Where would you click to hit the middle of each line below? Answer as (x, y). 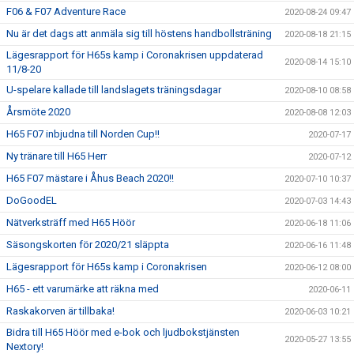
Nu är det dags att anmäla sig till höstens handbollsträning (139, 34)
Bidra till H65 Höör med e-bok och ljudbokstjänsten (123, 332)
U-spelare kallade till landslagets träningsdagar (114, 90)
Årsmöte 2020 (38, 112)
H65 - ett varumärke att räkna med (83, 289)
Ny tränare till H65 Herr (56, 156)
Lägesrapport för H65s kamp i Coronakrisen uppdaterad (135, 55)
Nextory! (25, 346)
